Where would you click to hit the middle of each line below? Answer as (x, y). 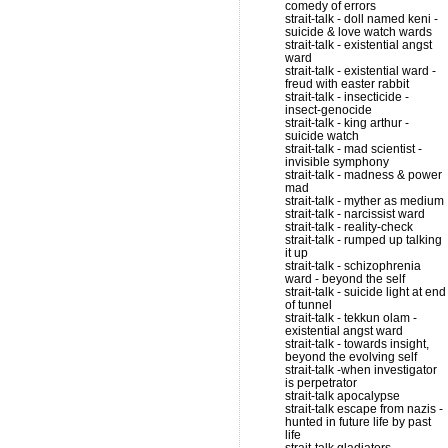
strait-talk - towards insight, (357, 344)
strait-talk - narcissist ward (355, 214)
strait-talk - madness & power (363, 175)
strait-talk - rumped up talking (363, 240)
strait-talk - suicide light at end (365, 292)
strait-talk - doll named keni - (361, 19)
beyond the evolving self (351, 357)
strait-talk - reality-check (349, 227)
